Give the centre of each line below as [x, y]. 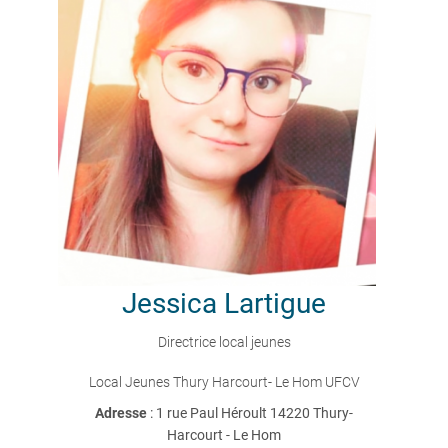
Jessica [169, 303]
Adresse [122, 413]
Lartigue [275, 303]
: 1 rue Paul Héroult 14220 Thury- [251, 413]
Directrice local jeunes [224, 342]
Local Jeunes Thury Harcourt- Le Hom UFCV [224, 382]
